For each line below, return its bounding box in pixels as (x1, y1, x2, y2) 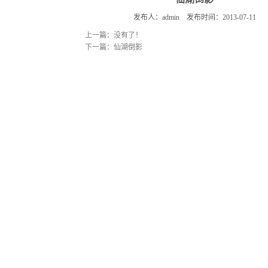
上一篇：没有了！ (85, 31, 142, 39)
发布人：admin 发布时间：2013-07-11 (133, 13, 256, 22)
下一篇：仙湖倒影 (85, 43, 142, 51)
